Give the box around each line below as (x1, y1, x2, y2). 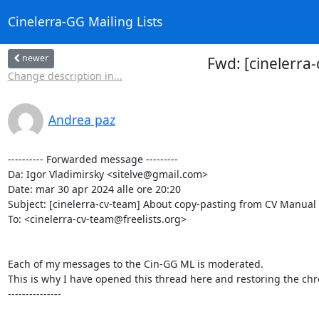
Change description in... (7, 68, 122, 83)
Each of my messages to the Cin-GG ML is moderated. (7, 256, 263, 271)
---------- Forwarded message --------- (7, 152, 178, 166)
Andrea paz (48, 110, 115, 128)
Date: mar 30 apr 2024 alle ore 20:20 (7, 182, 181, 196)
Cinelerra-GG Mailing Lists (7, 13, 162, 31)
